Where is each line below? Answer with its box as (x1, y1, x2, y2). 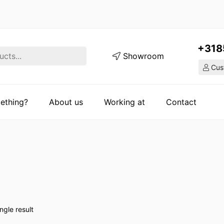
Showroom (120, 51, 164, 61)
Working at (104, 96, 145, 107)
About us (49, 96, 83, 107)
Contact (166, 96, 196, 107)
